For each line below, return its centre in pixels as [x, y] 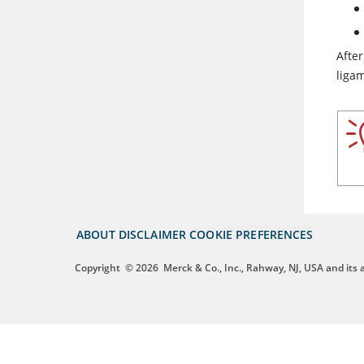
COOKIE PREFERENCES [251, 235]
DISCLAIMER [152, 235]
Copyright [97, 268]
